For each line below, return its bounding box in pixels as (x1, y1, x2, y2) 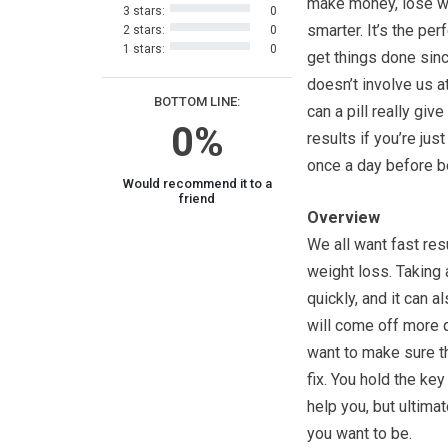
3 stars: (122, 4, 165, 18)
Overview (307, 208, 380, 227)
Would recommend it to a (122, 176, 272, 191)
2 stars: (122, 23, 165, 37)
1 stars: (122, 42, 165, 56)
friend (179, 191, 215, 206)
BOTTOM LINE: (154, 94, 240, 109)
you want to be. (307, 424, 412, 443)
